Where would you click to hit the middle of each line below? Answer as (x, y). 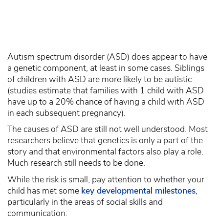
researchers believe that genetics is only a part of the (105, 141)
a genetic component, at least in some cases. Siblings (106, 68)
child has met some (44, 191)
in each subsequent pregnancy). (66, 113)
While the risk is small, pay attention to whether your (106, 180)
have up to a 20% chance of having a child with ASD (106, 101)
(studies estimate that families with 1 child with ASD (106, 90)
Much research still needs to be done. (76, 163)
